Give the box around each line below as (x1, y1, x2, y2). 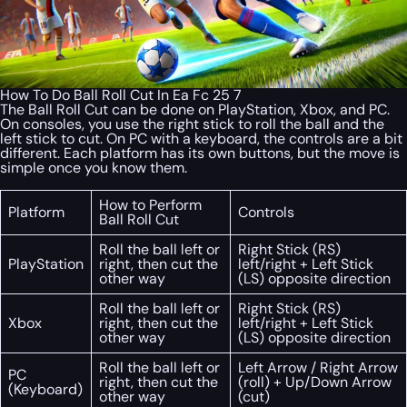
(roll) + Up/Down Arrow (238, 372, 392, 392)
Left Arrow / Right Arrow (238, 358, 398, 378)
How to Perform (99, 195, 202, 215)
